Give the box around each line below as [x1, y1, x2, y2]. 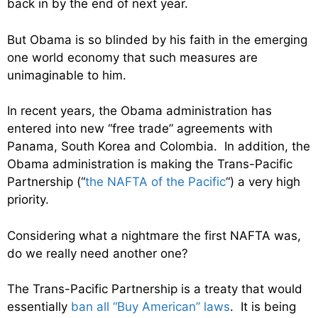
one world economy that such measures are [7, 50, 258, 65]
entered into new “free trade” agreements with [7, 121, 273, 136]
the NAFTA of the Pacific [85, 175, 226, 190]
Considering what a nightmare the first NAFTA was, [7, 228, 301, 243]
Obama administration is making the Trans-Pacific [7, 157, 292, 172]
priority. [7, 192, 49, 207]
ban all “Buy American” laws [71, 300, 230, 314]
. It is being [230, 300, 296, 314]
